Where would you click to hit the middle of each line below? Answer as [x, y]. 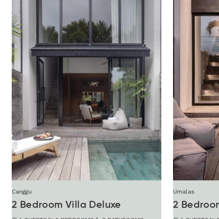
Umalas [184, 191]
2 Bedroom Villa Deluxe [66, 205]
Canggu [22, 191]
